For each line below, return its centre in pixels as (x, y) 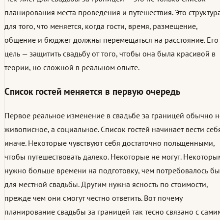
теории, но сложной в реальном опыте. (72, 68)
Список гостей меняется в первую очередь (92, 92)
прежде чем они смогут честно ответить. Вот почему (94, 198)
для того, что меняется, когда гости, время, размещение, (101, 26)
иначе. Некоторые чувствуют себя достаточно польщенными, (110, 143)
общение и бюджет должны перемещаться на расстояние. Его (111, 40)
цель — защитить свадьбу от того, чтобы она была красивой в (110, 54)
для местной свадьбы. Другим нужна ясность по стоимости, (106, 184)
